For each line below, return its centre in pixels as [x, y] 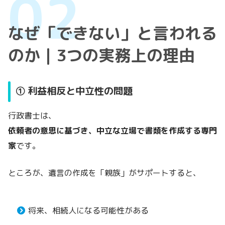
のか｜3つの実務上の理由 [101, 55]
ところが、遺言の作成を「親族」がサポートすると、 [104, 173]
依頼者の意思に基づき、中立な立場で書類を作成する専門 [113, 131]
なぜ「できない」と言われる [113, 33]
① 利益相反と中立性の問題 [74, 90]
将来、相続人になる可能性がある [88, 211]
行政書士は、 [32, 116]
